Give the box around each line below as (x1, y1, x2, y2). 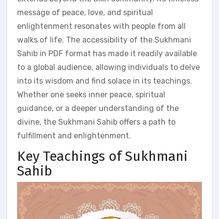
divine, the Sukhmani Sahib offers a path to (17, 117, 175, 127)
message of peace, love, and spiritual (17, 8, 153, 17)
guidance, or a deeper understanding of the (17, 104, 179, 113)
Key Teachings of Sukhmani (17, 148, 188, 164)
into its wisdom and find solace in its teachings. (17, 76, 192, 86)
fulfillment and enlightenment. (17, 131, 131, 140)
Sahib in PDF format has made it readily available (17, 49, 197, 58)
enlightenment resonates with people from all (17, 22, 186, 31)
